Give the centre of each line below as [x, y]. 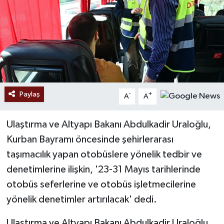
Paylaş [29, 94]
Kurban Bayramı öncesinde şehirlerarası [90, 139]
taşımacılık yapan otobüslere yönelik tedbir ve [104, 154]
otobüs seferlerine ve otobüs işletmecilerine [101, 184]
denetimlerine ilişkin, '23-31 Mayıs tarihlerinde [103, 169]
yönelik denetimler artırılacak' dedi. [81, 199]
